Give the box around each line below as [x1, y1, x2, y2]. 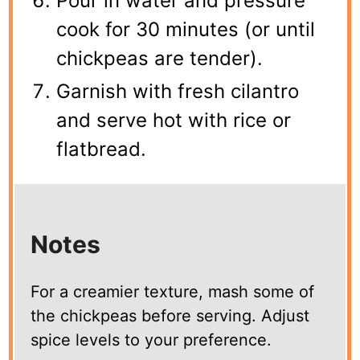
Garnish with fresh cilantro [56, 79, 300, 103]
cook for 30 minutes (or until [56, 17, 316, 41]
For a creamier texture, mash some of [31, 281, 315, 301]
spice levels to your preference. [31, 329, 272, 350]
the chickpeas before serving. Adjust [31, 305, 310, 325]
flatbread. [56, 137, 147, 161]
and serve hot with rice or [56, 108, 292, 132]
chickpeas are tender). [56, 46, 264, 70]
